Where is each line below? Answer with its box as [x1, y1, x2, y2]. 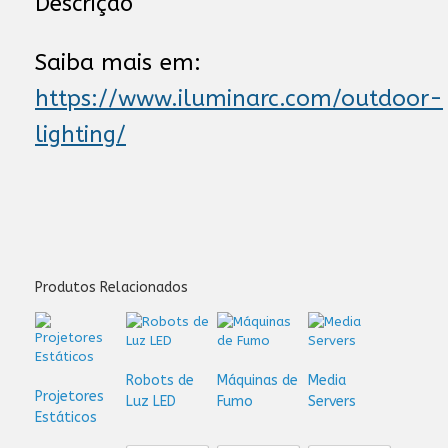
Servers [307, 393, 356, 411]
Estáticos [35, 409, 97, 427]
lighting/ [35, 120, 126, 148]
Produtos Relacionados [35, 279, 188, 297]
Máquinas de [216, 372, 298, 390]
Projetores [35, 388, 104, 406]
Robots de [125, 372, 194, 390]
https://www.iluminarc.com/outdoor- [35, 84, 443, 112]
